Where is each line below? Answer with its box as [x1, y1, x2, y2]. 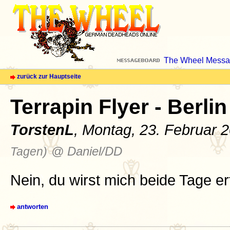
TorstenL [10, 121, 74, 138]
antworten [17, 202, 48, 210]
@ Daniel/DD [51, 144, 122, 158]
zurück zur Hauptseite [17, 73, 81, 80]
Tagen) [10, 144, 47, 158]
